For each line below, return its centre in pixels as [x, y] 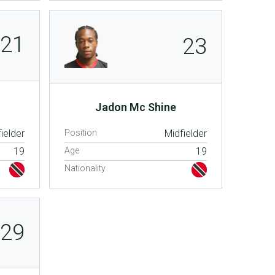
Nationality [85, 168]
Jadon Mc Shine [136, 107]
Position [81, 132]
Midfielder [186, 133]
